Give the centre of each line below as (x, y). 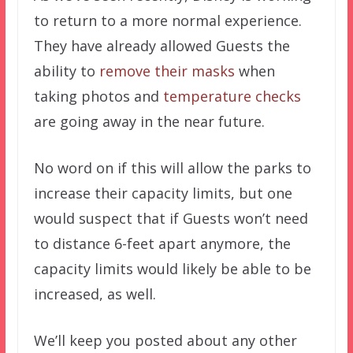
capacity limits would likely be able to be (172, 269)
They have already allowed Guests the (162, 46)
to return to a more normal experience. (167, 21)
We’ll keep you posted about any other (165, 341)
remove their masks (167, 71)
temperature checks (232, 97)
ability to (66, 71)
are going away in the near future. (149, 122)
